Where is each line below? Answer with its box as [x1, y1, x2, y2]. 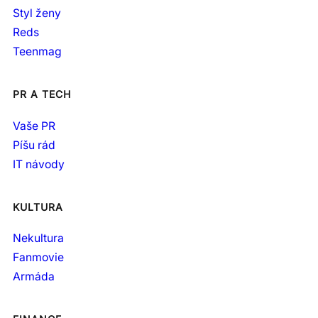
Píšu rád [13, 138, 55, 152]
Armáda [13, 270, 55, 284]
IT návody [13, 157, 65, 171]
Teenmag [13, 45, 62, 59]
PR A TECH [13, 88, 71, 101]
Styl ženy [13, 6, 61, 21]
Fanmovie [13, 251, 64, 265]
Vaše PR [13, 119, 55, 133]
